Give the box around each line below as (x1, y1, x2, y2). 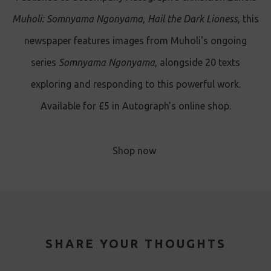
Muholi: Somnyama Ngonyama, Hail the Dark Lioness (12, 13, 238, 25)
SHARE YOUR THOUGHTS (45, 237, 226, 251)
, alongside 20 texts (155, 57, 240, 68)
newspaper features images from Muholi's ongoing (24, 35, 247, 47)
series (31, 57, 59, 68)
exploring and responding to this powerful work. (30, 79, 241, 90)
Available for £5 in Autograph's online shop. (40, 100, 231, 112)
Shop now (113, 145, 156, 157)
